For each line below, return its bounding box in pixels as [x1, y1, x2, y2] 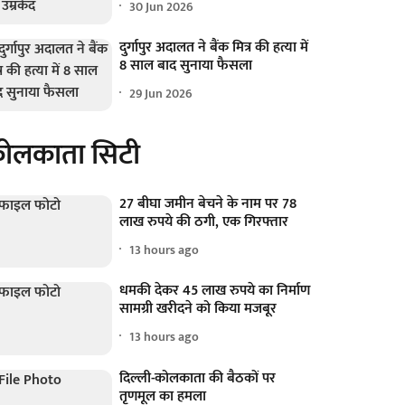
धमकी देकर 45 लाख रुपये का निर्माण [119, 278, 311, 304]
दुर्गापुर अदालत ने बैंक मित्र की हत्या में [119, 35, 309, 61]
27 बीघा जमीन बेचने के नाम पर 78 [119, 192, 297, 217]
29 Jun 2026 [129, 82, 193, 104]
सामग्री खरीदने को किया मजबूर [119, 297, 278, 322]
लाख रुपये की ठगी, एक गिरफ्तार [119, 210, 289, 235]
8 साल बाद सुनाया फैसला [119, 53, 253, 79]
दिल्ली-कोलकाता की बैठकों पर [119, 365, 277, 391]
